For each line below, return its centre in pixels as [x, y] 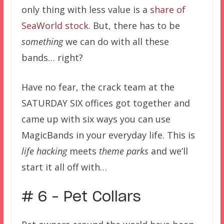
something [42, 41]
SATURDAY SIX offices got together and [105, 103]
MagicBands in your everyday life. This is [108, 135]
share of [167, 9]
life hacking [44, 151]
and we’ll [169, 151]
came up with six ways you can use [96, 119]
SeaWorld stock [55, 25]
